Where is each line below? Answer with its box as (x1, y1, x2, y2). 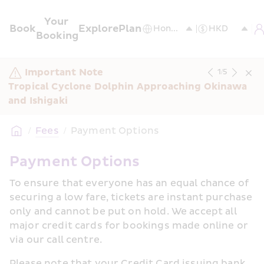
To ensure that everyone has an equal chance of (9, 177, 249, 189)
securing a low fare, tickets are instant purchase (9, 192, 253, 203)
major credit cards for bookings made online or (9, 220, 248, 232)
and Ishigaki (8, 95, 68, 107)
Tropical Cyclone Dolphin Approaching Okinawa (8, 81, 247, 93)
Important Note (25, 67, 104, 78)
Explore (78, 22, 118, 35)
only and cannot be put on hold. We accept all (9, 206, 237, 217)
